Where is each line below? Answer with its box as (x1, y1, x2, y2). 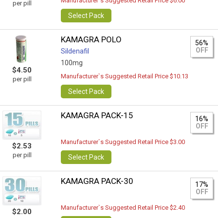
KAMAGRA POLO (61, 35, 122, 44)
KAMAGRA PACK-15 (61, 110, 134, 120)
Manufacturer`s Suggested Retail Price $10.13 (61, 73, 189, 80)
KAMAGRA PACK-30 (61, 176, 134, 186)
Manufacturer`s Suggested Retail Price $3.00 (61, 138, 185, 145)
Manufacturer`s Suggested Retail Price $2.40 (61, 204, 185, 211)
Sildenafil (61, 47, 90, 55)
